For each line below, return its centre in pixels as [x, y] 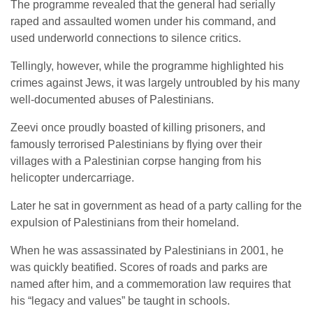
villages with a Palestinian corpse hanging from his [136, 161]
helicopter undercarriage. [72, 178]
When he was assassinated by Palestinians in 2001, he [147, 250]
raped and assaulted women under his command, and [143, 21]
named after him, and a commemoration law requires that [151, 284]
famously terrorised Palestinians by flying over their [136, 144]
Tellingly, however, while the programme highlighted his [147, 66]
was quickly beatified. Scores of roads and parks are [139, 267]
